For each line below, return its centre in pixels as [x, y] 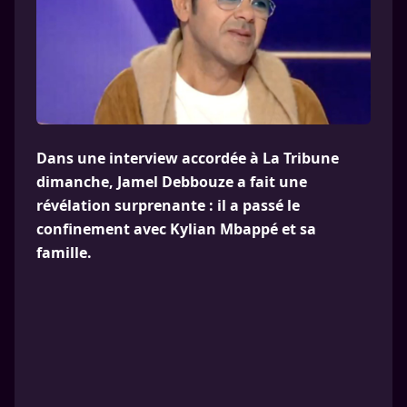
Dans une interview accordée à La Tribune [188, 158]
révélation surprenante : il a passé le [168, 205]
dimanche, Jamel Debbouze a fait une [172, 182]
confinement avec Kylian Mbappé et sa [176, 229]
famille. [64, 253]
